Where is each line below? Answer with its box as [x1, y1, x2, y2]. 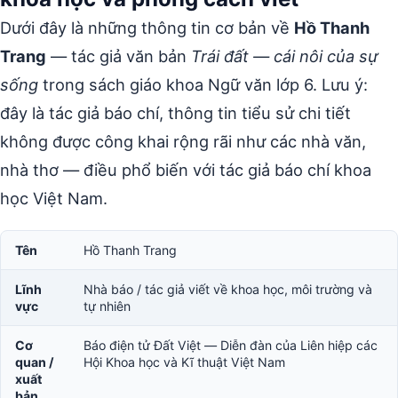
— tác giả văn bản [46, 46, 191, 66]
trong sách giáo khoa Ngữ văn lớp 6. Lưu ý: [38, 75, 368, 94]
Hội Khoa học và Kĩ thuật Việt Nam [84, 354, 285, 370]
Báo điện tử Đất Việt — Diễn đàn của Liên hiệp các [84, 338, 378, 353]
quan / [15, 354, 54, 370]
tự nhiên [84, 298, 131, 314]
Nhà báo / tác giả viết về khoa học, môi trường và [84, 282, 372, 297]
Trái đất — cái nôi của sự [191, 46, 378, 66]
